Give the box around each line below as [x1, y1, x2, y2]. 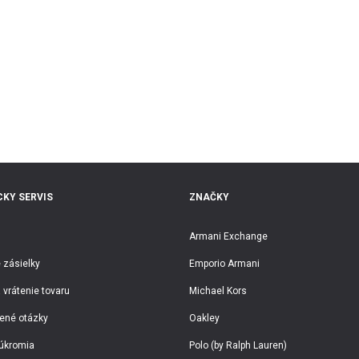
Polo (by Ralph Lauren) [189, 340, 287, 351]
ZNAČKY [189, 192, 229, 203]
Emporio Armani [189, 258, 260, 269]
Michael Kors [189, 285, 247, 296]
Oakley [189, 313, 220, 324]
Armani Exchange [189, 231, 268, 242]
